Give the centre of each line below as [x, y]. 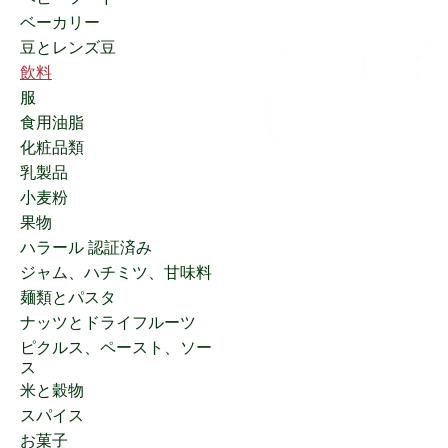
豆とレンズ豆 [68, 47]
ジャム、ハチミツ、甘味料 [116, 272]
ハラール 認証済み [86, 247]
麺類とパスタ [68, 297]
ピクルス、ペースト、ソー [116, 347]
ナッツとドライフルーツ [108, 322]
